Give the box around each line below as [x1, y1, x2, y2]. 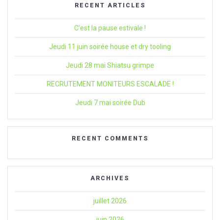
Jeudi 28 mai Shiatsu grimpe [66, 61, 154, 69]
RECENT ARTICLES [74, 1, 146, 9]
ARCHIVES [90, 174, 130, 182]
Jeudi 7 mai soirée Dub [75, 98, 145, 107]
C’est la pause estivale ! [74, 24, 146, 32]
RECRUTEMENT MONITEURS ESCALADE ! [46, 80, 174, 88]
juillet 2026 [93, 196, 127, 205]
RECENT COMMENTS [71, 135, 149, 142]
